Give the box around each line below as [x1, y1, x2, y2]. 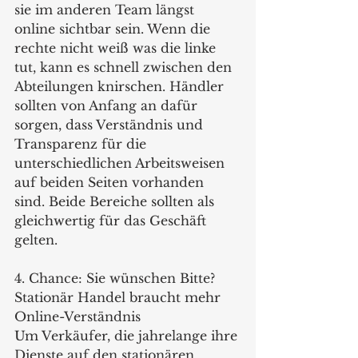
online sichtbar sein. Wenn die [14, 20, 214, 37]
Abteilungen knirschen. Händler [14, 78, 228, 94]
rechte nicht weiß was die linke [14, 39, 220, 56]
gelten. [14, 231, 62, 248]
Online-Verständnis [14, 308, 141, 324]
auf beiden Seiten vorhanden [14, 173, 208, 190]
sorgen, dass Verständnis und [14, 116, 207, 133]
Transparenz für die [14, 135, 150, 152]
